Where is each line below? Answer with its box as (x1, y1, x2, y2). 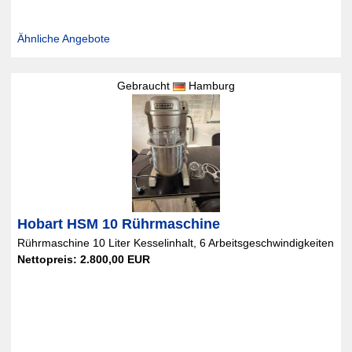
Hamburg (185, 79, 235, 92)
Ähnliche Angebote (16, 32, 110, 45)
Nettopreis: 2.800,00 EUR (16, 253, 150, 266)
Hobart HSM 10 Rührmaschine (16, 216, 220, 232)
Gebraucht (116, 79, 173, 92)
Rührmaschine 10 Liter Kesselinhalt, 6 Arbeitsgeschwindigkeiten (16, 236, 334, 249)
